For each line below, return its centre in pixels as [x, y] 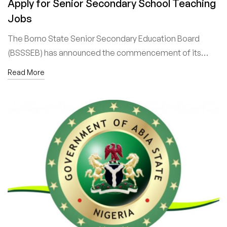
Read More [26, 72]
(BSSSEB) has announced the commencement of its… [108, 53]
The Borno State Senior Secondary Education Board [104, 39]
